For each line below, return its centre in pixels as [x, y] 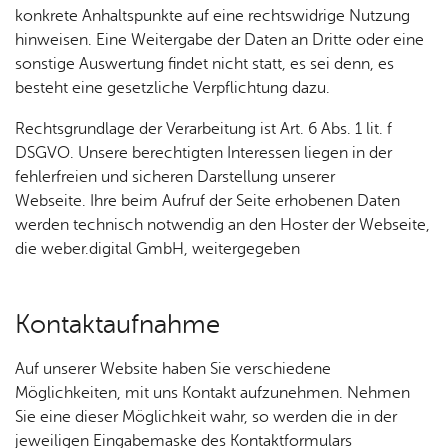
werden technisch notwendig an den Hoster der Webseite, [222, 225]
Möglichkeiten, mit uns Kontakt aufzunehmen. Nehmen [212, 393]
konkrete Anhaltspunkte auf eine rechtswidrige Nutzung [212, 16]
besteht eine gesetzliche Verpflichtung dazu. [172, 88]
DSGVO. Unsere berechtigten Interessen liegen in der [203, 153]
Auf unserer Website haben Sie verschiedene [173, 369]
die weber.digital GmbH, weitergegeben [157, 249]
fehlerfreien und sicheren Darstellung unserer [175, 177]
